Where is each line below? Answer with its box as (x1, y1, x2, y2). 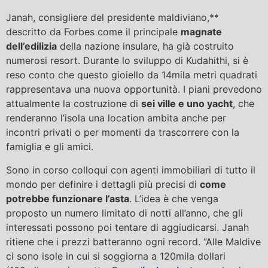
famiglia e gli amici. (6, 141, 93, 153)
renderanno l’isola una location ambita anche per (6, 112, 226, 124)
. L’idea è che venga (129, 192, 218, 205)
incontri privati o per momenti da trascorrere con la (6, 126, 239, 139)
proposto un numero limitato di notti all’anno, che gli (6, 206, 243, 219)
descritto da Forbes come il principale (6, 26, 181, 38)
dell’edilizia (6, 40, 57, 53)
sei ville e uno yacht (141, 98, 233, 110)
